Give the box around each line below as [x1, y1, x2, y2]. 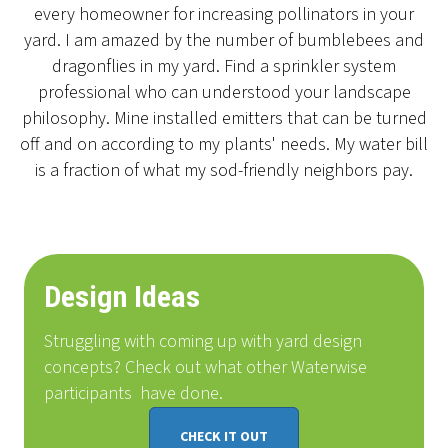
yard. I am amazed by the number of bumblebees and [24, 28, 424, 54]
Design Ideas [44, 279, 200, 315]
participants [44, 381, 132, 407]
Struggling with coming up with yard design [44, 329, 362, 355]
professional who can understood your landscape [37, 80, 411, 106]
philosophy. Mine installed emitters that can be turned [21, 106, 427, 132]
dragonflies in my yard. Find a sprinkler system [52, 54, 396, 80]
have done [140, 381, 219, 407]
